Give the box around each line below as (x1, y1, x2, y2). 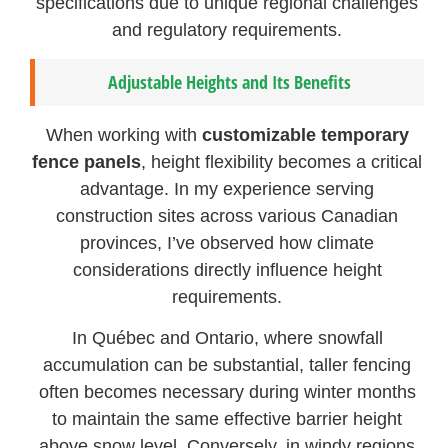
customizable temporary (201, 124, 409, 145)
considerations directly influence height (72, 259, 382, 280)
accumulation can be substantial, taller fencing (43, 355, 412, 376)
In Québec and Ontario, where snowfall (71, 328, 383, 349)
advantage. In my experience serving (80, 178, 375, 199)
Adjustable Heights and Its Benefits (108, 69, 352, 94)
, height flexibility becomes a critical (141, 151, 423, 172)
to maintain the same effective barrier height (52, 409, 403, 430)
